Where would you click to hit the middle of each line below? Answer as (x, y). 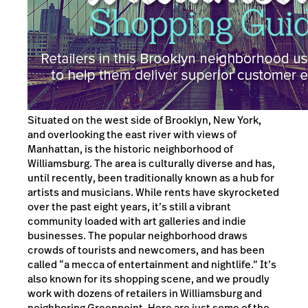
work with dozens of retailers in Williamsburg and (145, 293)
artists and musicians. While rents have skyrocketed (153, 192)
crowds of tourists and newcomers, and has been (146, 250)
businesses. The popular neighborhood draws (137, 235)
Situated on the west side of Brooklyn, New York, (144, 120)
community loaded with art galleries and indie (137, 221)
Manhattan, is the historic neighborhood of (130, 148)
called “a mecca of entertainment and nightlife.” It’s (152, 264)
